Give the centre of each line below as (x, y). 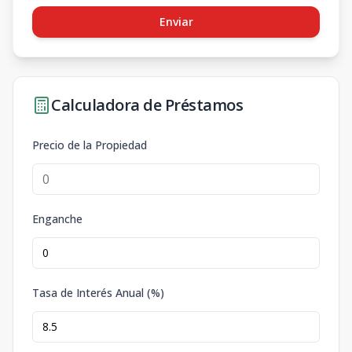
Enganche (57, 218)
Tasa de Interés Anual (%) (98, 292)
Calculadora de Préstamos (147, 104)
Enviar (176, 21)
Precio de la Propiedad (90, 145)
